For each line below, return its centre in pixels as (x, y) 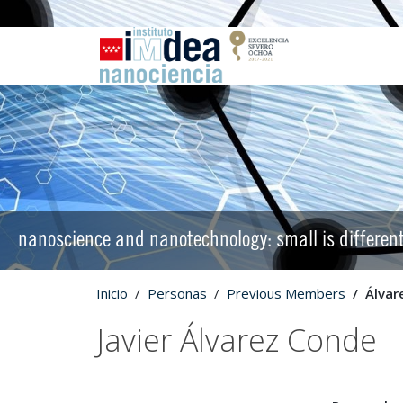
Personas (177, 293)
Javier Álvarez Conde (237, 340)
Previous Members (286, 293)
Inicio (112, 293)
